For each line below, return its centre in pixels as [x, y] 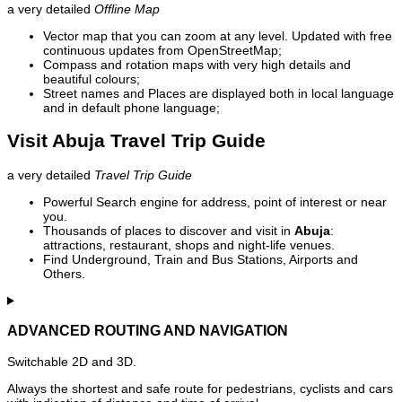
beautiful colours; [92, 79]
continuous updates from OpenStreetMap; [162, 51]
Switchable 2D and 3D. [72, 361]
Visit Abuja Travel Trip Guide [136, 141]
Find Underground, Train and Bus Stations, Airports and [201, 259]
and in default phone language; [131, 108]
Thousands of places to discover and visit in [169, 230]
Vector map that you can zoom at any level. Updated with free [218, 36]
